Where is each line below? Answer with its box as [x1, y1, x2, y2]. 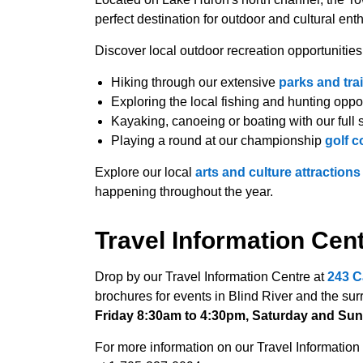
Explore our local [95, 165, 195, 179]
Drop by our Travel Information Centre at [95, 270, 327, 284]
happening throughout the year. [95, 185, 273, 199]
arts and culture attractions [195, 165, 361, 179]
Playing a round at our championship [111, 134, 325, 147]
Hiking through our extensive [111, 75, 279, 89]
